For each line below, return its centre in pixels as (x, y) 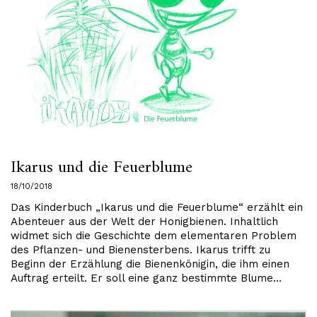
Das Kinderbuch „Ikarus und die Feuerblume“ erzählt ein (157, 207)
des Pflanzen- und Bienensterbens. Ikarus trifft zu (140, 250)
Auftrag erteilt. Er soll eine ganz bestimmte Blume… (146, 278)
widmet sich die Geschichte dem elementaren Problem (154, 236)
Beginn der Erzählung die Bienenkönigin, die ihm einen (150, 264)
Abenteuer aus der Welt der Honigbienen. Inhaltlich (144, 221)
